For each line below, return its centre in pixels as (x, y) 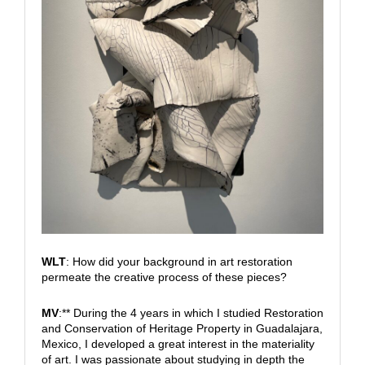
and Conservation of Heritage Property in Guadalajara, (182, 328)
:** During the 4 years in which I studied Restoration (191, 312)
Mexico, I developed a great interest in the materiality (178, 343)
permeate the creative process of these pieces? (164, 277)
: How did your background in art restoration (179, 261)
